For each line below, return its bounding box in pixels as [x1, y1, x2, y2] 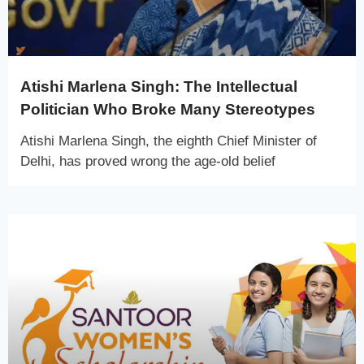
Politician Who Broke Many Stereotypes [20, 100, 315, 118]
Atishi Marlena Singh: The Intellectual [20, 77, 297, 95]
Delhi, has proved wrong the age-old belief [20, 153, 275, 169]
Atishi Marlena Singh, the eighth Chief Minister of [20, 132, 317, 149]
